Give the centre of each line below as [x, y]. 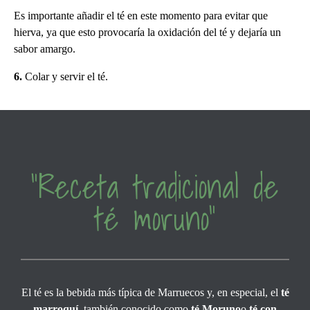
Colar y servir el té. [65, 76]
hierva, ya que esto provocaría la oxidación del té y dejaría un [147, 32]
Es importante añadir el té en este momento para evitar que [141, 15]
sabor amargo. [45, 48]
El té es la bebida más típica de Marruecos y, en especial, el [151, 292]
